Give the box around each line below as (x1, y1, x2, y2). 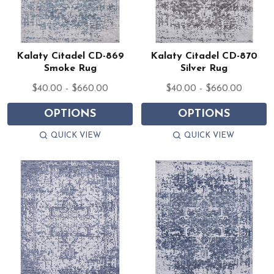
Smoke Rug (43, 63, 97, 73)
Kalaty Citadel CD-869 (16, 51, 124, 61)
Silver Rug (180, 63, 228, 73)
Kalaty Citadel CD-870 (150, 51, 257, 61)
